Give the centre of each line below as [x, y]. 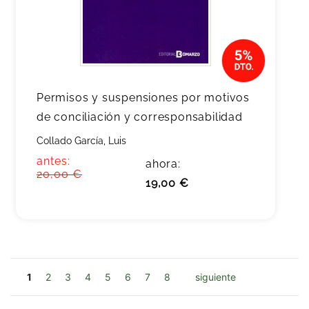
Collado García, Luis [81, 141]
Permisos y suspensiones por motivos [143, 98]
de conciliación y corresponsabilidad [140, 117]
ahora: [163, 164]
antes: [53, 161]
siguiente [216, 277]
